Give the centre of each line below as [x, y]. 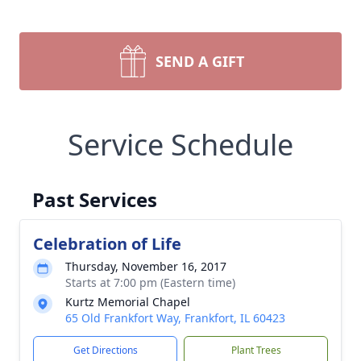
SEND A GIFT [200, 61]
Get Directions [105, 350]
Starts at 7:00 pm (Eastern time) [150, 282]
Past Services [95, 199]
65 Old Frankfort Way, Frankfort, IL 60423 [175, 318]
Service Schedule [180, 145]
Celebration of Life [107, 244]
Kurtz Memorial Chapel [128, 302]
